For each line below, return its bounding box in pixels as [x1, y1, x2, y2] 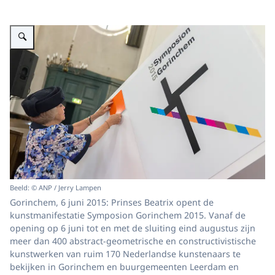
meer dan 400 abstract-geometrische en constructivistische [10, 235, 256, 247]
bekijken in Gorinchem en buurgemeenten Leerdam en [10, 261, 239, 273]
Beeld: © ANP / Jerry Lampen [10, 182, 101, 192]
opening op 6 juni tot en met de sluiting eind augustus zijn [10, 222, 255, 234]
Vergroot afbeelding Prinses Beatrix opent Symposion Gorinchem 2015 [10, 20, 260, 29]
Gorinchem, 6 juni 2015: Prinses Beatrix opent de [10, 196, 214, 209]
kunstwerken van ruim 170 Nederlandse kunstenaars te [10, 248, 241, 260]
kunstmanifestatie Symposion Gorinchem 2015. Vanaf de [10, 209, 246, 222]
